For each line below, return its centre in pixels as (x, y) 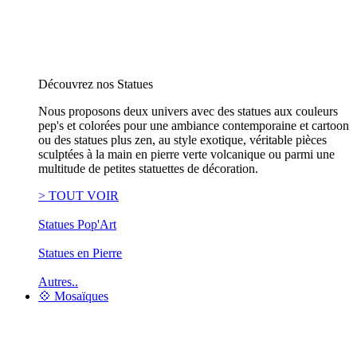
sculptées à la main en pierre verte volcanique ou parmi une (186, 155)
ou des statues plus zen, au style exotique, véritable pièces (182, 140)
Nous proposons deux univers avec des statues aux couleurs (188, 112)
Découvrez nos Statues (97, 84)
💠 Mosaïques (73, 296)
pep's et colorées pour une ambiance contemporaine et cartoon (194, 126)
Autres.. (58, 282)
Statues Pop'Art (77, 225)
